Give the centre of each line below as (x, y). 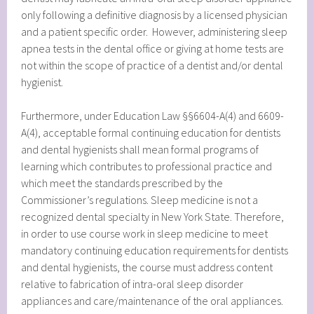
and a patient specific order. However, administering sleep (155, 32)
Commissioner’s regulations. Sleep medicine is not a (140, 200)
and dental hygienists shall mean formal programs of (140, 150)
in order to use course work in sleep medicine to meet (145, 234)
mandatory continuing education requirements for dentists (155, 251)
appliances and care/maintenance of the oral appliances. (152, 301)
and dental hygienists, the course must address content (147, 267)
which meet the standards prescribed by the (122, 183)
